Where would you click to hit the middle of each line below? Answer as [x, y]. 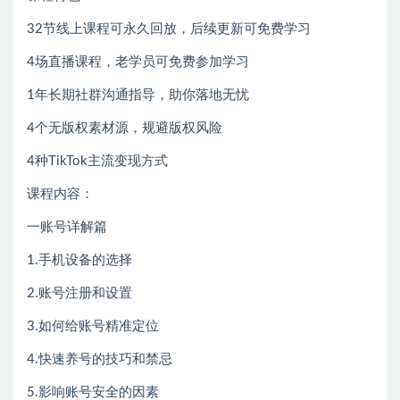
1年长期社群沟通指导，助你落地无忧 [138, 95]
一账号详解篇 [67, 227]
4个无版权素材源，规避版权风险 [125, 128]
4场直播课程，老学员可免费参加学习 [138, 62]
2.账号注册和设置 [79, 293]
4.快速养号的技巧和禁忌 [100, 359]
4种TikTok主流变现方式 [97, 161]
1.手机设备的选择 [79, 260]
